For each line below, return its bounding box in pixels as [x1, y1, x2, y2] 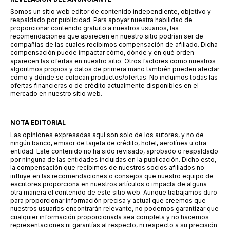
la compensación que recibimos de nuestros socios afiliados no [10, 164, 204, 171]
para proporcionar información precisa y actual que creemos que [10, 197, 206, 204]
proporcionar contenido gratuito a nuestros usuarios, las [10, 24, 179, 32]
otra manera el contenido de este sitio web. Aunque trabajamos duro [10, 188, 217, 196]
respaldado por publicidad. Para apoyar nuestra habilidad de [10, 16, 193, 24]
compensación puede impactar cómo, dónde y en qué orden [10, 49, 194, 56]
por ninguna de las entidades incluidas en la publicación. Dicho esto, [10, 156, 216, 163]
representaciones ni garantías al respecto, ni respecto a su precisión [10, 221, 217, 229]
